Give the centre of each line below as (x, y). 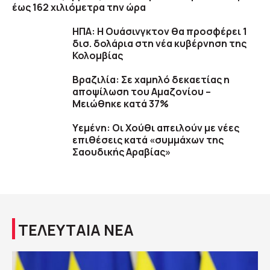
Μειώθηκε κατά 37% (121, 104)
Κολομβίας (98, 56)
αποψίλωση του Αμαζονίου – (142, 92)
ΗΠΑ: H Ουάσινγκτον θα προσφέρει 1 (160, 32)
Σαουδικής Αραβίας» (121, 152)
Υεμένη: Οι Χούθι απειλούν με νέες (156, 128)
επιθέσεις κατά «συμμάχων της (148, 140)
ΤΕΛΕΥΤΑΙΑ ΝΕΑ (76, 230)
